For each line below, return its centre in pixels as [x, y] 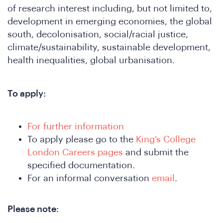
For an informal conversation [90, 178]
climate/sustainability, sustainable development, [109, 48]
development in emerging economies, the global [110, 22]
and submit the [156, 153]
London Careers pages [75, 153]
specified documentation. [81, 166]
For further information [76, 127]
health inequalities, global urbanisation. [91, 60]
